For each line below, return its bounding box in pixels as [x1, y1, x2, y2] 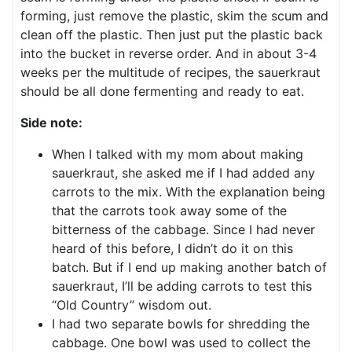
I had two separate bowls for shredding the [52, 316, 310, 332]
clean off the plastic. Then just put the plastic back [20, 27, 323, 42]
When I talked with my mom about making [52, 146, 303, 162]
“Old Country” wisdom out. [52, 297, 211, 313]
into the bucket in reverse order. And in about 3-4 [20, 46, 317, 61]
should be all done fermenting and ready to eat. [20, 83, 304, 99]
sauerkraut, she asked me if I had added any [52, 165, 315, 181]
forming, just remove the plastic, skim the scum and [20, 8, 328, 24]
